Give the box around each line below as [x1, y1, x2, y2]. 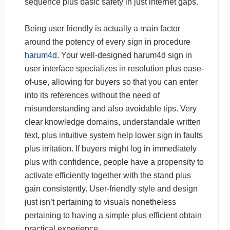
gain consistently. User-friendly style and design [24, 184, 198, 193]
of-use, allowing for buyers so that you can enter [24, 77, 198, 86]
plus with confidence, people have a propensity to [24, 157, 204, 166]
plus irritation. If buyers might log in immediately [24, 144, 197, 153]
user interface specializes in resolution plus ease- [24, 64, 204, 73]
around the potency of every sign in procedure [24, 37, 190, 46]
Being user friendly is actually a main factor [24, 24, 180, 33]
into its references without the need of [24, 90, 160, 100]
